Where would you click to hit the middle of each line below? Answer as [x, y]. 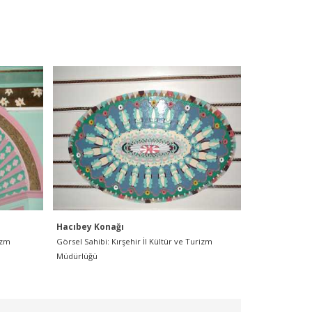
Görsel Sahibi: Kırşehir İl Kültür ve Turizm [134, 241]
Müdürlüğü [77, 256]
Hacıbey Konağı [90, 227]
